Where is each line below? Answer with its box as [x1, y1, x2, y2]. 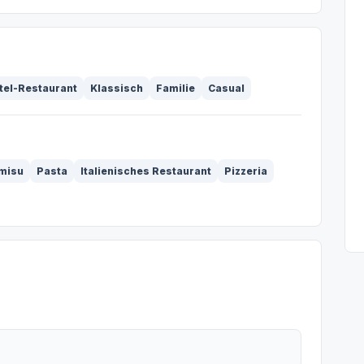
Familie [156, 82, 195, 94]
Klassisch [90, 82, 143, 94]
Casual [208, 82, 245, 94]
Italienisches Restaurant [80, 165, 211, 177]
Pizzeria [224, 165, 267, 177]
